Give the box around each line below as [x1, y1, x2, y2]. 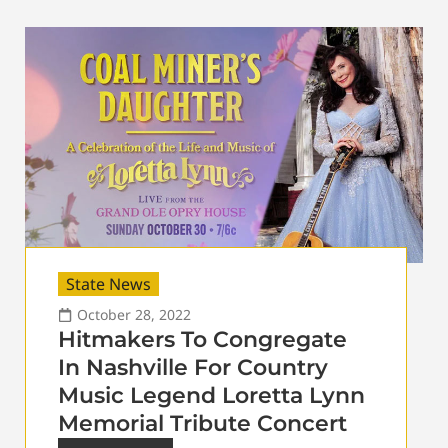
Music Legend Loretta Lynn [58, 382, 365, 410]
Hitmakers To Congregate [58, 326, 347, 354]
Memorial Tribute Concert [58, 410, 347, 438]
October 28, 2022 [77, 305, 191, 325]
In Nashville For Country [58, 354, 328, 382]
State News [66, 273, 151, 296]
